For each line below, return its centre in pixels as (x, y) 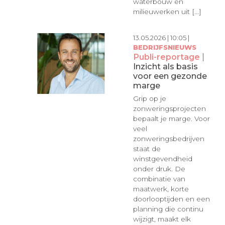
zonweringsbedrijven (168, 139)
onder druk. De (159, 169)
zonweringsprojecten (169, 109)
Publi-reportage (166, 57)
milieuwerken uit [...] (167, 12)
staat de (147, 149)
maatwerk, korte (161, 189)
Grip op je (149, 99)
